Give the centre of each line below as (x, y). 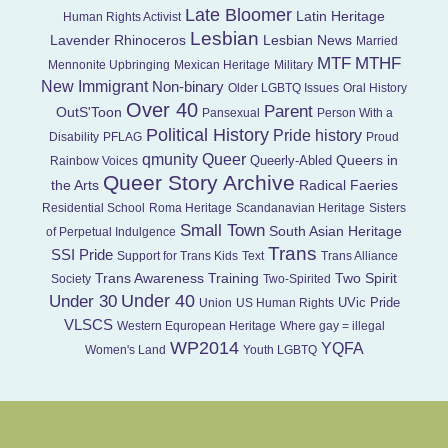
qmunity (170, 160)
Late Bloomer (238, 15)
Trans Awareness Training (177, 278)
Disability (74, 137)
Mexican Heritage (221, 65)
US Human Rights (284, 303)
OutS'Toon (88, 112)
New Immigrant (94, 87)
